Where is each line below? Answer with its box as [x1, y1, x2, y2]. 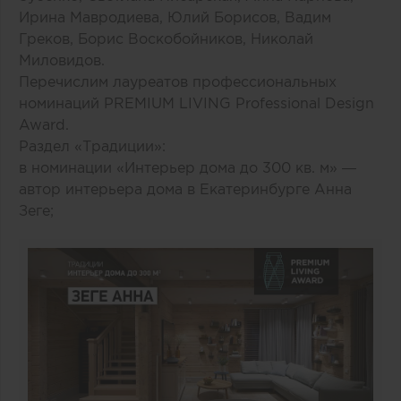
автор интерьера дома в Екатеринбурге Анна [19, 180, 352, 197]
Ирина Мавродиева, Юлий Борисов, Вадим [19, 8, 331, 25]
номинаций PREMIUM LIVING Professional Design [19, 94, 374, 111]
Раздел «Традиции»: [19, 137, 166, 154]
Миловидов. [19, 51, 105, 68]
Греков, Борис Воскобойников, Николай [19, 30, 313, 47]
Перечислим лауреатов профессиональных [19, 73, 337, 90]
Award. [19, 115, 69, 132]
